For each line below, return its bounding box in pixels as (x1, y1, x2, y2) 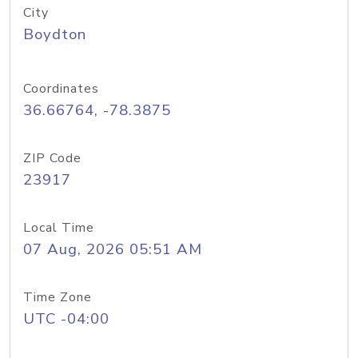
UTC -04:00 (23, 308, 109, 329)
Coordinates (23, 80, 99, 97)
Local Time (23, 219, 94, 237)
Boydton (23, 24, 86, 45)
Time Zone (23, 288, 92, 306)
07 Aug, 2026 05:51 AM (23, 239, 202, 260)
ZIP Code (23, 149, 82, 167)
